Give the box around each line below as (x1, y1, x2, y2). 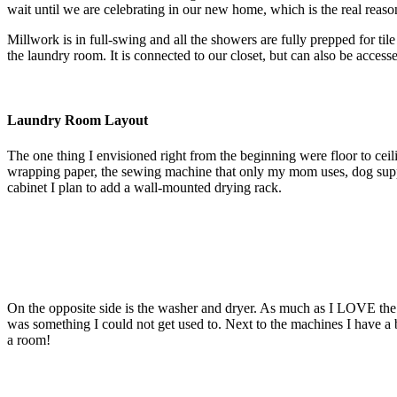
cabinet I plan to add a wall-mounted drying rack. (7, 179, 282, 195)
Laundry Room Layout (7, 113, 148, 128)
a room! (7, 331, 51, 347)
